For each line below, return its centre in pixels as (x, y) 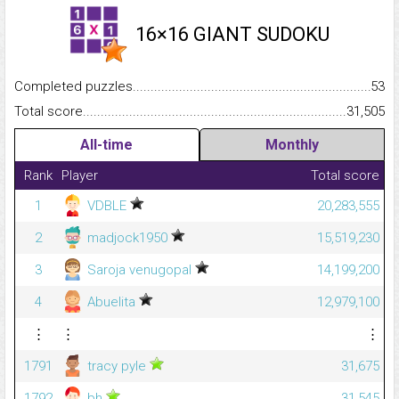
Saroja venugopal (139, 270)
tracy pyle (117, 366)
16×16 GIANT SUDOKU (232, 35)
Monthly (292, 145)
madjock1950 (127, 238)
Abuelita (111, 302)
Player (80, 176)
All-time (107, 145)
